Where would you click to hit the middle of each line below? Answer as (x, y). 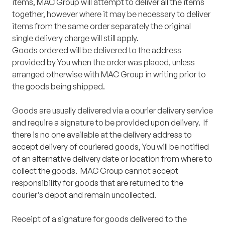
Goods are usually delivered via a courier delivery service (113, 111)
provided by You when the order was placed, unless (103, 63)
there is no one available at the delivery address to (102, 135)
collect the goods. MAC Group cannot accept (95, 171)
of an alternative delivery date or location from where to (112, 159)
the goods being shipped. (59, 87)
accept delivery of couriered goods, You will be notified (110, 147)
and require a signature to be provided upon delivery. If (110, 123)
